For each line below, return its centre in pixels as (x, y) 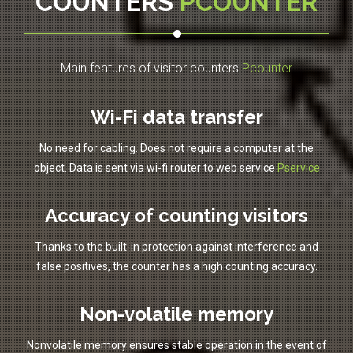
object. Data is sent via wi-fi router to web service (155, 168)
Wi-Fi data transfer (176, 117)
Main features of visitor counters (151, 69)
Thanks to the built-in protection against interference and (176, 247)
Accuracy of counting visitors (176, 216)
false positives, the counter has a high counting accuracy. (176, 267)
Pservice (298, 168)
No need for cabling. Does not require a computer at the (176, 149)
